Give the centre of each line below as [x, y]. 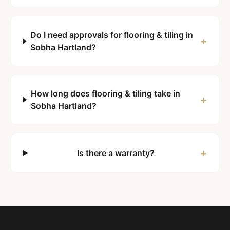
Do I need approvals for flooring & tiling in [112, 35]
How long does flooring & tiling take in [105, 93]
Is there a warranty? [116, 153]
